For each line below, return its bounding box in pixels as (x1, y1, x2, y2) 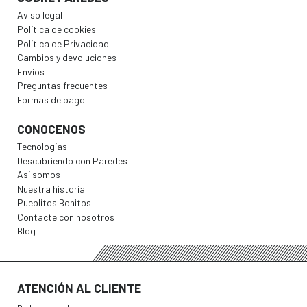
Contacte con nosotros (17, 210, 114, 223)
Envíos (17, 65, 45, 77)
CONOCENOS (17, 121, 86, 136)
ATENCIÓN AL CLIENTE (17, 280, 141, 296)
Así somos (17, 169, 60, 181)
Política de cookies (17, 23, 96, 36)
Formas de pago (17, 93, 85, 106)
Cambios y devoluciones (17, 51, 116, 64)
